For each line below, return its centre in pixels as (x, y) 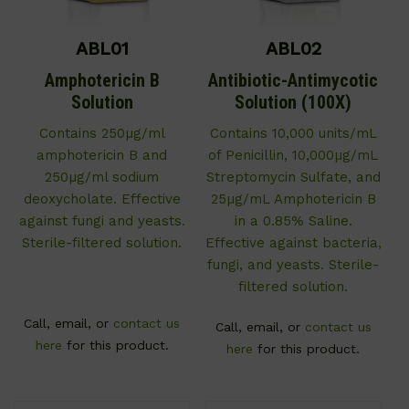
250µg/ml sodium (102, 178)
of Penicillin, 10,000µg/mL (294, 156)
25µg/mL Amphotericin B (293, 199)
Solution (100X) (294, 103)
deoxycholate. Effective (102, 199)
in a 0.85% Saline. (293, 221)
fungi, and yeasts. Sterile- (294, 265)
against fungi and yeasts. (102, 221)
